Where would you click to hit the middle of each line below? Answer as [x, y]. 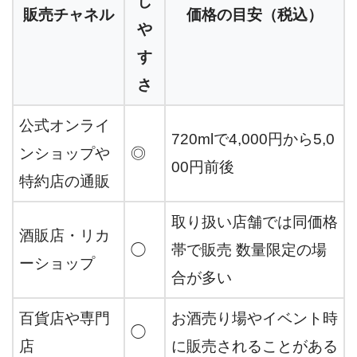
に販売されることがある [255, 347]
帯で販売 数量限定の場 [249, 250]
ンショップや [65, 154]
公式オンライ [65, 126]
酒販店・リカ [65, 236]
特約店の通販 [65, 182]
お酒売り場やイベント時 [255, 319]
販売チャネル [69, 15]
